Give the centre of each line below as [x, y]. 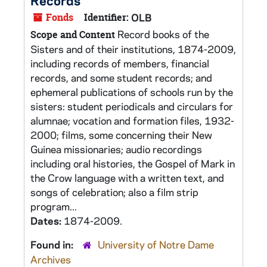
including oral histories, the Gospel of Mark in [133, 163]
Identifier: [106, 17]
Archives [51, 259]
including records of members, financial [120, 63]
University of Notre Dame [156, 244]
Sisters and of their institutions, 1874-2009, [133, 49]
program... [54, 206]
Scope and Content [73, 35]
